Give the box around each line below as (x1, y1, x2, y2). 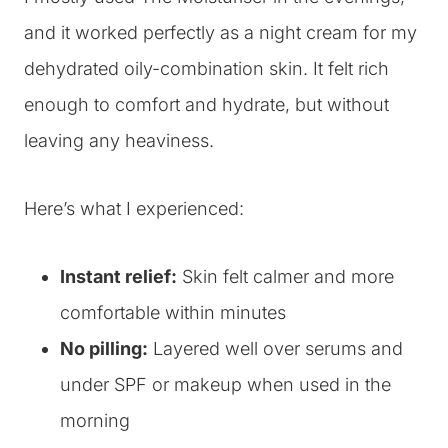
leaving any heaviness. (24, 130, 214, 151)
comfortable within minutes (60, 302, 286, 323)
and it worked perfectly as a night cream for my (24, 22, 417, 43)
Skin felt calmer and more (177, 266, 394, 287)
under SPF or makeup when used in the (60, 374, 391, 395)
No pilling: (60, 338, 148, 359)
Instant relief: (60, 266, 177, 287)
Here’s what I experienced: (24, 198, 244, 219)
